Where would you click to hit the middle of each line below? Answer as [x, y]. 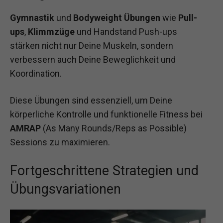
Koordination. [36, 74]
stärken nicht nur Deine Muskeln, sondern [92, 46]
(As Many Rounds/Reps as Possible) [114, 128]
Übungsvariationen [65, 189]
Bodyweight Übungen [117, 18]
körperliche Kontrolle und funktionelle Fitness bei [106, 114]
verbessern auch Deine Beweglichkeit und [93, 60]
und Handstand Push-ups [126, 32]
